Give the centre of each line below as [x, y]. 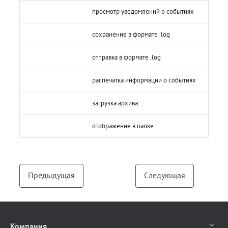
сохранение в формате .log [131, 34]
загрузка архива [115, 103]
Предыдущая [52, 175]
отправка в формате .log [127, 57]
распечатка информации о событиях [144, 80]
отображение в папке [123, 126]
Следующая [164, 175]
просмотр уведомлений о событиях [143, 11]
